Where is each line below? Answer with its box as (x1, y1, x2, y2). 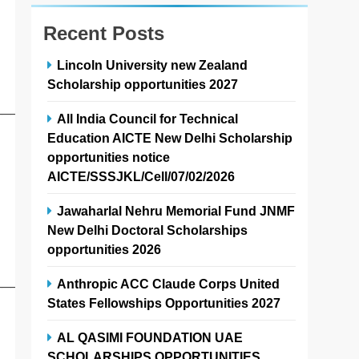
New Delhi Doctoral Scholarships (47, 223, 248, 238)
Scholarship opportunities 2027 (47, 77, 239, 92)
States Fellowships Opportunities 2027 (47, 296, 281, 311)
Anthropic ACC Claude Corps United (57, 276, 280, 292)
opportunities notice (47, 150, 171, 165)
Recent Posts (43, 22, 165, 45)
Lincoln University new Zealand (57, 58, 248, 73)
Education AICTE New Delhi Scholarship (47, 131, 293, 146)
